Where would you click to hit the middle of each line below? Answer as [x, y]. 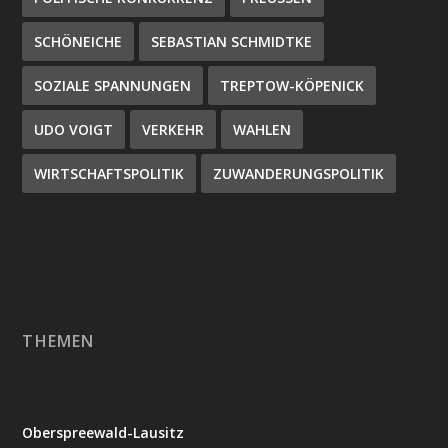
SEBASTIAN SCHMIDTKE [232, 41]
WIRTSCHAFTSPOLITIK [109, 173]
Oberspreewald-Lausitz [103, 432]
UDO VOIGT [74, 129]
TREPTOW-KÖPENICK [292, 85]
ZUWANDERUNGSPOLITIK [299, 173]
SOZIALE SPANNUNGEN [113, 85]
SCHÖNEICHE [78, 41]
